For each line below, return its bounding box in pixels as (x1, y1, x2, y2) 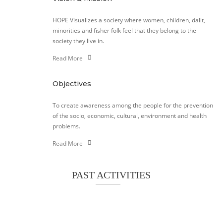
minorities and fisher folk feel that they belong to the (52, 26, 196, 35)
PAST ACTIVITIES (71, 169, 151, 181)
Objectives (52, 79, 91, 89)
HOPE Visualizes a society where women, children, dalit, (52, 15, 205, 24)
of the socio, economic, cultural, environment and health (52, 111, 207, 120)
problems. (52, 122, 80, 131)
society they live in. (52, 36, 104, 45)
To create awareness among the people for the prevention (52, 101, 213, 110)
